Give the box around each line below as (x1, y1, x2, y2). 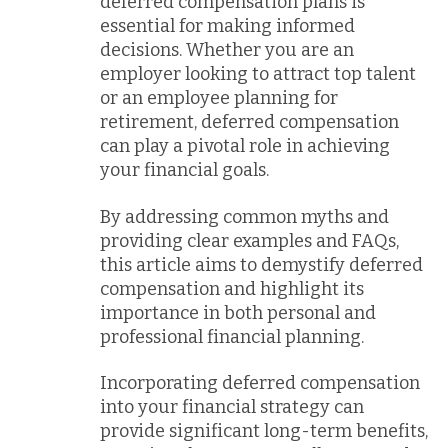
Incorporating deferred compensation (100, 372, 420, 394)
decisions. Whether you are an (100, 39, 354, 61)
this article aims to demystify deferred (100, 253, 423, 276)
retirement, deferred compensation (100, 111, 399, 133)
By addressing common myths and (100, 205, 389, 228)
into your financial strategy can (100, 396, 364, 418)
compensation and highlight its (100, 277, 364, 300)
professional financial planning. (100, 325, 364, 348)
